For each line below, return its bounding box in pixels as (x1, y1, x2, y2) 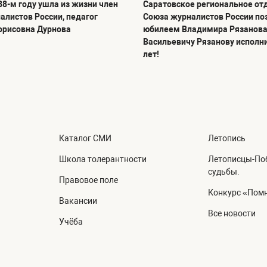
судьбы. (207, 167, 240, 177)
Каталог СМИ (59, 133, 112, 144)
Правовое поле (59, 175, 119, 185)
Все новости (207, 209, 256, 219)
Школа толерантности (59, 154, 147, 164)
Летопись (207, 133, 246, 144)
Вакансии (59, 196, 98, 206)
